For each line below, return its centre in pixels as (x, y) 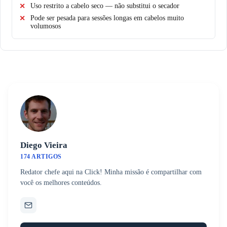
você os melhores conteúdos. (61, 182)
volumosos (46, 26)
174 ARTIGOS (41, 156)
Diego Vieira (44, 145)
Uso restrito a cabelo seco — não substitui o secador (105, 6)
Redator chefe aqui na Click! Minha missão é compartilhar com (111, 172)
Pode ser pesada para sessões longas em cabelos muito (107, 18)
